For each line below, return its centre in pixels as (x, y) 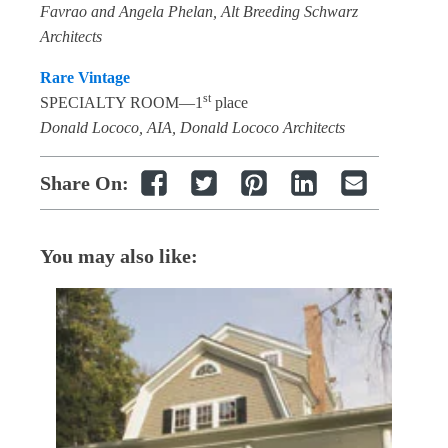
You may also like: (119, 256)
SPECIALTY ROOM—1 (121, 102)
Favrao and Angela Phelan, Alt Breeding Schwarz (199, 11)
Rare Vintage (85, 77)
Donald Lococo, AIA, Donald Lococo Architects (192, 127)
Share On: (84, 183)
